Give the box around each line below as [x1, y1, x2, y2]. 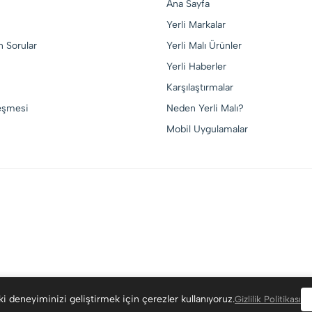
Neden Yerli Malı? [166, 102, 244, 114]
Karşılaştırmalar [166, 81, 233, 93]
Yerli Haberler [166, 61, 226, 72]
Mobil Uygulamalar [166, 123, 248, 135]
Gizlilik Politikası [235, 294, 301, 304]
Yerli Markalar [166, 19, 226, 31]
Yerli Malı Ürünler [166, 40, 242, 52]
